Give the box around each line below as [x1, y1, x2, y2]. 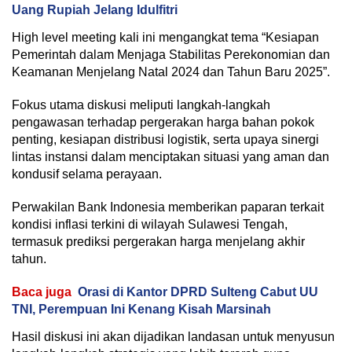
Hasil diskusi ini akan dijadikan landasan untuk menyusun [12, 330, 335, 343]
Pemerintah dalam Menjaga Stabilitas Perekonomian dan [12, 48, 330, 61]
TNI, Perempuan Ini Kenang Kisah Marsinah [12, 302, 271, 316]
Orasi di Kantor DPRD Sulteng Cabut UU [78, 285, 318, 299]
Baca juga [12, 285, 71, 299]
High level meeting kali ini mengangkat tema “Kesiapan [12, 31, 319, 44]
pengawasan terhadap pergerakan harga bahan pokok [12, 115, 314, 129]
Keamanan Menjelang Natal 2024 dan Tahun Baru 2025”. [12, 65, 330, 79]
